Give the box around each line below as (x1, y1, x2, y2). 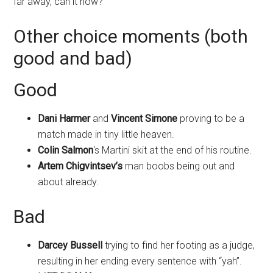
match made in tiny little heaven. (38, 128, 175, 140)
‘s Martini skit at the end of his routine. (93, 144, 252, 156)
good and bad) (13, 47, 133, 69)
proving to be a (177, 112, 245, 124)
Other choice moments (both (13, 25, 249, 47)
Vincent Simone (111, 112, 178, 124)
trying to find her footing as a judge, (102, 239, 255, 251)
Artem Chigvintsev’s (38, 160, 123, 172)
